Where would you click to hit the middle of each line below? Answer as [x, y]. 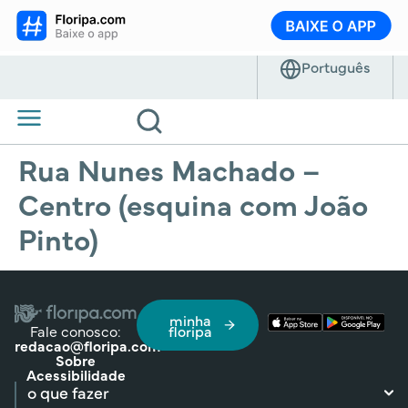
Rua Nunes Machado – [169, 168]
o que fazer [68, 392]
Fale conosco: [76, 330]
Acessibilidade [76, 374]
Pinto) [58, 238]
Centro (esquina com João [193, 203]
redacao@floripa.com [87, 345]
